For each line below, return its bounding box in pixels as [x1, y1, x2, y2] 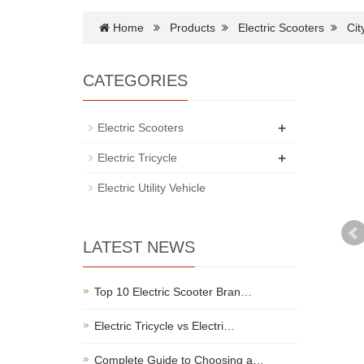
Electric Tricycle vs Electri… [94, 319, 235, 332]
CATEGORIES [83, 71, 188, 89]
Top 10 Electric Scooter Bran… [94, 285, 252, 298]
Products [170, 21, 215, 34]
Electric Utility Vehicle [97, 181, 206, 194]
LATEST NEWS [83, 238, 195, 256]
